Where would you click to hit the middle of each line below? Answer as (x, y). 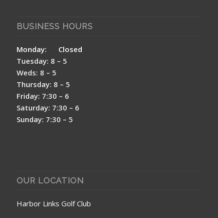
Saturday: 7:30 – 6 (48, 108)
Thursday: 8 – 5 (43, 84)
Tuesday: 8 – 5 (42, 61)
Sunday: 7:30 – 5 (45, 119)
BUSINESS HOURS (54, 27)
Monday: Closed (70, 49)
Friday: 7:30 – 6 (43, 96)
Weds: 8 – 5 (36, 73)
